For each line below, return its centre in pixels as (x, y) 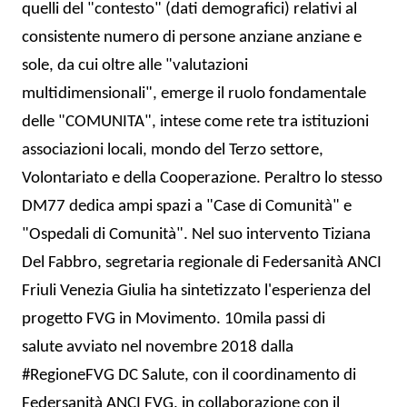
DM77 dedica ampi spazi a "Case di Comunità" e (187, 206)
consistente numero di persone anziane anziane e (192, 37)
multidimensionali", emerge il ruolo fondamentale (194, 94)
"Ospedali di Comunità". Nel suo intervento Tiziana (196, 234)
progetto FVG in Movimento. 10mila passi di (174, 319)
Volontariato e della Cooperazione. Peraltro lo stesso (202, 178)
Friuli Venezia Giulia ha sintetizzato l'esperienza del (196, 291)
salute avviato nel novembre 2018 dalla (158, 347)
